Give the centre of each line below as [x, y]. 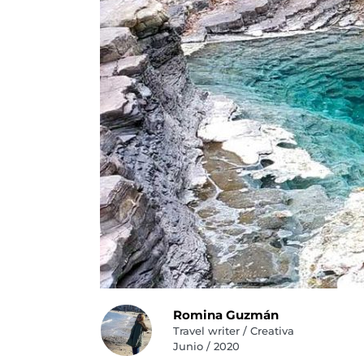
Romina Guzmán [225, 315]
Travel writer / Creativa [233, 331]
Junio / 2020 [206, 346]
